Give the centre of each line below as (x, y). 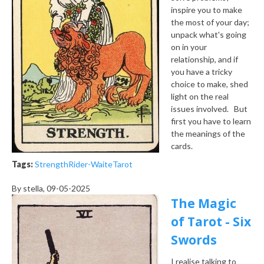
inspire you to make (207, 10)
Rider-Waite (90, 164)
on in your (189, 47)
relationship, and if (204, 60)
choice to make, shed (209, 84)
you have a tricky (202, 72)
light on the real (200, 97)
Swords (194, 240)
